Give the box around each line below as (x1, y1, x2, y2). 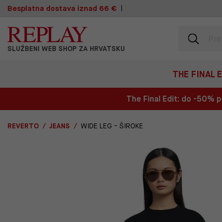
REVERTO (7, 121, 39, 130)
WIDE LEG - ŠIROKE (81, 121, 143, 130)
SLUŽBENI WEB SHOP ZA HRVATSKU (7, 44, 125, 53)
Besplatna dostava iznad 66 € (7, 3, 117, 13)
